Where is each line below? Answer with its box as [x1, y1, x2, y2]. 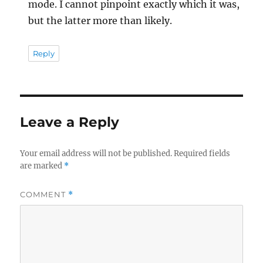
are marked [20, 160, 65, 171]
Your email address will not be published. [20, 148, 173, 159]
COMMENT [20, 189, 69, 199]
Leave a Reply [20, 113, 120, 130]
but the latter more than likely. [28, 14, 173, 26]
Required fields [174, 148, 231, 159]
